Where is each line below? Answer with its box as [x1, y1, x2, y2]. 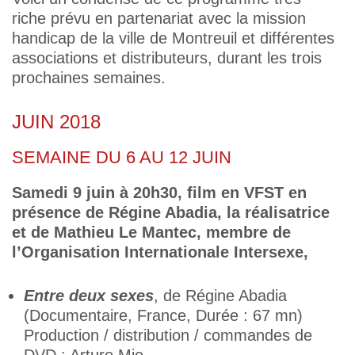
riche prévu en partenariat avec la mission [12, 10, 306, 27]
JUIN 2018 [12, 111, 101, 132]
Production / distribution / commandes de [24, 326, 312, 344]
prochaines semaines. [12, 69, 166, 86]
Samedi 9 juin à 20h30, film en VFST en [12, 184, 307, 201]
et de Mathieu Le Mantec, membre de [12, 223, 291, 241]
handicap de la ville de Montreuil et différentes [12, 29, 334, 47]
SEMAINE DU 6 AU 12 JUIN [12, 147, 231, 167]
